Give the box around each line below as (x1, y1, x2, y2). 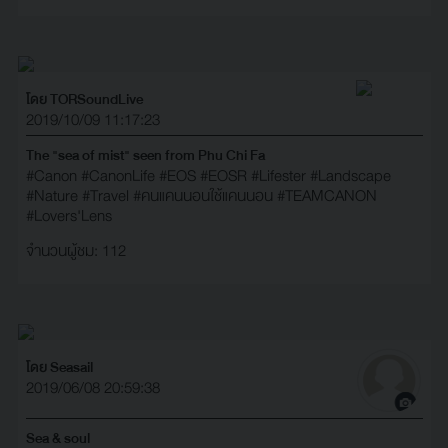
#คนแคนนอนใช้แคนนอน (132, 182, 273, 209)
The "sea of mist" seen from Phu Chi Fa (25, 142, 265, 167)
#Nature (25, 182, 78, 209)
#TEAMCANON (276, 182, 377, 209)
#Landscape (309, 162, 391, 189)
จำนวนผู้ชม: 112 (25, 237, 126, 264)
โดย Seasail (25, 354, 93, 379)
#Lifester (250, 162, 306, 189)
